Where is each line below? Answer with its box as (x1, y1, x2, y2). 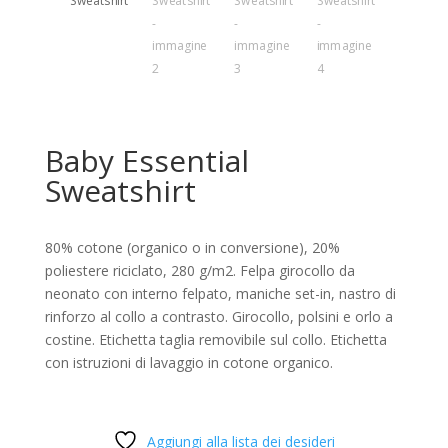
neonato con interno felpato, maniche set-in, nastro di (44, 283, 396, 303)
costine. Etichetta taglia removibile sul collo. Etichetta (44, 329, 387, 349)
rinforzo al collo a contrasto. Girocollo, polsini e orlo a (44, 306, 393, 326)
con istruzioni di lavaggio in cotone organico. (44, 352, 333, 372)
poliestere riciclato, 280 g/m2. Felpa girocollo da (44, 260, 355, 280)
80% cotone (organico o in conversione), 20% (44, 237, 340, 257)
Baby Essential (44, 139, 249, 181)
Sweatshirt (44, 169, 196, 211)
